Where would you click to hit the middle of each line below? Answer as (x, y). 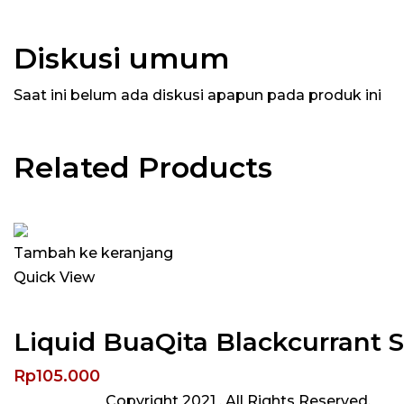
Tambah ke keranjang (93, 253)
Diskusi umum (122, 58)
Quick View (54, 277)
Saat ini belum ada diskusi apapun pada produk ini (197, 95)
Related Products (143, 167)
